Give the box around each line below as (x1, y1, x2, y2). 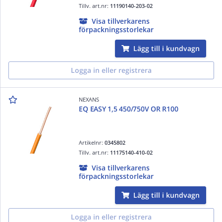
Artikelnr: (79, 138, 105, 146)
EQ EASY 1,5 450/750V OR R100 (79, 104, 178, 113)
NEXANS (79, 95, 100, 103)
